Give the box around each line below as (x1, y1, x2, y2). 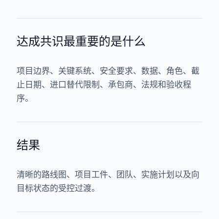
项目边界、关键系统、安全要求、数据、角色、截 (17, 66, 199, 76)
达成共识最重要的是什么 (17, 33, 146, 49)
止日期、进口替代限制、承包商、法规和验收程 (17, 80, 191, 89)
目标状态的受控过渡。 (17, 183, 100, 193)
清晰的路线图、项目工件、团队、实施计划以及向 (17, 170, 199, 179)
